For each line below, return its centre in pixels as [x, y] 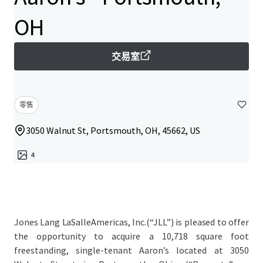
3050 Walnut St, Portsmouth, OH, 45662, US [113, 130]
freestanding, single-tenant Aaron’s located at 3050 [131, 250]
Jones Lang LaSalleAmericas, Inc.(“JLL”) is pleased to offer [131, 222]
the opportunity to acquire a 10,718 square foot [131, 236]
